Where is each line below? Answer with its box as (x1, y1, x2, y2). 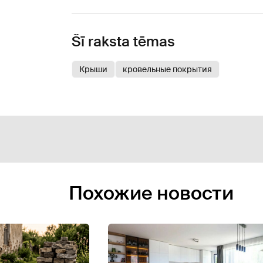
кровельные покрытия (123, 63, 212, 75)
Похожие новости (69, 180, 234, 205)
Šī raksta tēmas (72, 32, 175, 50)
